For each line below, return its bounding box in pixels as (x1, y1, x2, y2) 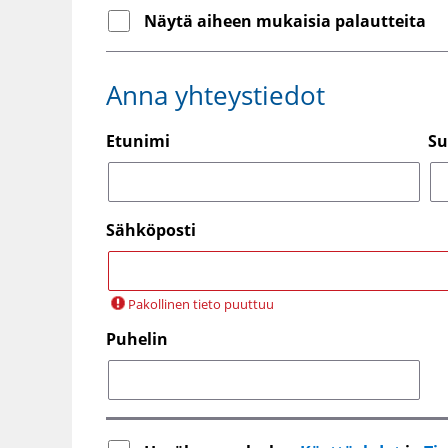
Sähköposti (106, 219, 196, 242)
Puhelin (106, 328, 168, 351)
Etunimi (106, 130, 170, 153)
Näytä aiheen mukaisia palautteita (144, 10, 426, 33)
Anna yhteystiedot (106, 76, 325, 113)
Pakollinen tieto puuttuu (128, 295, 274, 314)
